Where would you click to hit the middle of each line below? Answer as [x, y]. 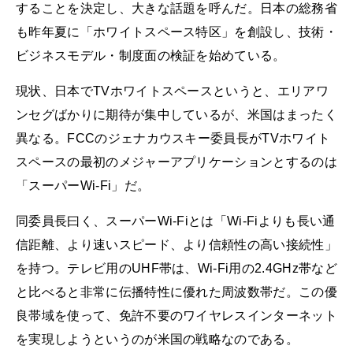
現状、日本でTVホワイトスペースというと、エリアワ [173, 91]
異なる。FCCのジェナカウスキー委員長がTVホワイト [173, 138]
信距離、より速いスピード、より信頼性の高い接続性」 [176, 244]
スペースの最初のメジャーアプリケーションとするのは [177, 162]
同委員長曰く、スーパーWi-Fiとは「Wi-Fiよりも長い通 [176, 221]
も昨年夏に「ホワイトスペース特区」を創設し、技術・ [177, 32]
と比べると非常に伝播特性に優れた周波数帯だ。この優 [176, 292]
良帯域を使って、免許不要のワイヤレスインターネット [177, 315]
